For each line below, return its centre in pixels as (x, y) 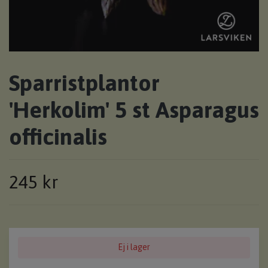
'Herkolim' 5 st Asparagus (134, 110)
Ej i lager (134, 247)
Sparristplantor (84, 83)
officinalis (58, 137)
